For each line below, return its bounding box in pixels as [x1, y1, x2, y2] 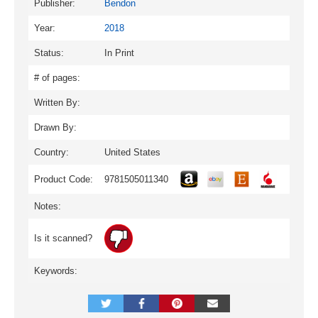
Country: [34, 146, 69, 158]
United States [104, 146, 160, 158]
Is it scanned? [34, 232, 92, 243]
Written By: [34, 97, 80, 108]
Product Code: [34, 173, 93, 185]
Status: [34, 47, 64, 58]
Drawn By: [34, 121, 77, 133]
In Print [104, 47, 134, 58]
